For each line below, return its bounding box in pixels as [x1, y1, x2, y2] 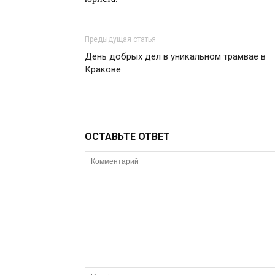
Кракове [85, 64, 121, 75]
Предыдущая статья [85, 35, 156, 44]
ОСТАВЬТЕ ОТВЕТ [85, 131, 170, 142]
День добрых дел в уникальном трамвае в [85, 51, 266, 62]
